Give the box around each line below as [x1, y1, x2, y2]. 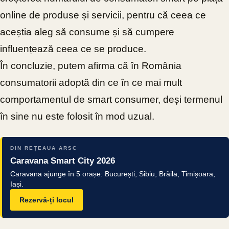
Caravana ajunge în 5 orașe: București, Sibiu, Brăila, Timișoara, [10, 169, 215, 178]
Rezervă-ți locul [19, 195, 74, 204]
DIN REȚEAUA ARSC [10, 145, 77, 151]
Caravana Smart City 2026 [10, 155, 115, 166]
